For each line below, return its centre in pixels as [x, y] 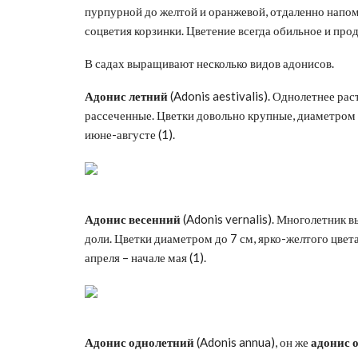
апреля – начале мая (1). [145, 257]
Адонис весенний [133, 219]
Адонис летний [126, 95]
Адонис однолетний [139, 342]
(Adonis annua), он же [253, 342]
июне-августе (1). [130, 134]
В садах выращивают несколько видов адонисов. [209, 63]
